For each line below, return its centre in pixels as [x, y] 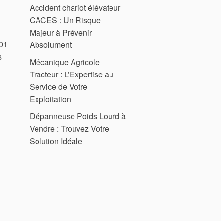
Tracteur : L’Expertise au [72, 74]
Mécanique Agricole [65, 62]
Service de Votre [58, 86]
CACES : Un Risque [65, 20]
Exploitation [50, 99]
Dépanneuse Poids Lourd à [78, 116]
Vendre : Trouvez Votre [69, 128]
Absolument [51, 44]
